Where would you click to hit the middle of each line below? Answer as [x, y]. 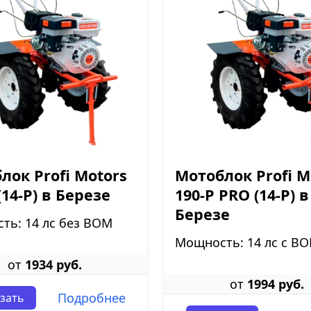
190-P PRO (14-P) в [242, 195]
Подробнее [91, 298]
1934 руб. [53, 264]
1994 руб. [275, 284]
